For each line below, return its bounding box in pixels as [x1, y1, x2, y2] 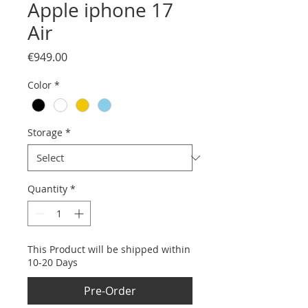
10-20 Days [27, 256, 78, 269]
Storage [27, 126, 63, 140]
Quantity [27, 182, 67, 196]
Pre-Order [84, 283, 136, 299]
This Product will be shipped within [27, 243, 190, 256]
